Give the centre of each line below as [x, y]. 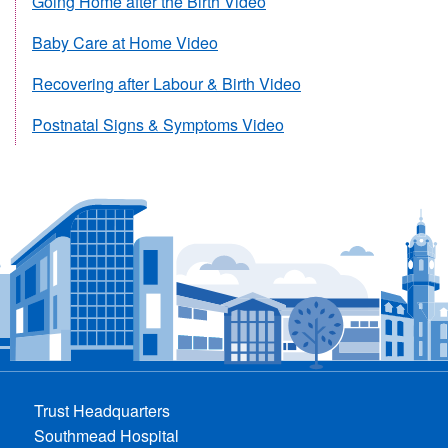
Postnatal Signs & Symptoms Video [158, 124]
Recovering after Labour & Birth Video [166, 83]
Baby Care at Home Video [125, 42]
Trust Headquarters [102, 410]
